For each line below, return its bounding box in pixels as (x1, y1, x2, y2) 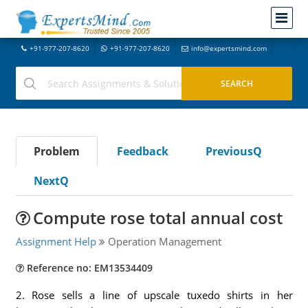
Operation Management (104, 234, 221, 248)
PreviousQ (205, 144, 262, 159)
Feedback (116, 144, 168, 159)
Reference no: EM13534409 (23, 261, 153, 274)
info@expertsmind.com (190, 43, 267, 53)
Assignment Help (15, 234, 96, 248)
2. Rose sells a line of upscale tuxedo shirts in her (15, 288, 293, 302)
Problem (33, 144, 80, 159)
